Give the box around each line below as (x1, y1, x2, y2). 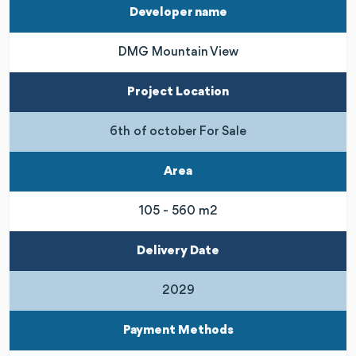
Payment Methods (122, 323, 234, 337)
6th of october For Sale (110, 125, 246, 138)
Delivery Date (137, 244, 219, 257)
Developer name (129, 6, 227, 19)
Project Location (127, 85, 229, 99)
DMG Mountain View (118, 45, 238, 59)
